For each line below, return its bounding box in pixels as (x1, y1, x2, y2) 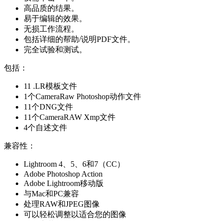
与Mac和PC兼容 (24, 189, 79, 198)
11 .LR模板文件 (24, 81, 77, 90)
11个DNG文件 (24, 102, 73, 111)
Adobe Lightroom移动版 (24, 179, 104, 187)
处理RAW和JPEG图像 (24, 199, 100, 208)
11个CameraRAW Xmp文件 (24, 112, 115, 121)
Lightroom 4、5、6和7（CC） (24, 159, 125, 168)
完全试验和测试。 (24, 45, 87, 54)
